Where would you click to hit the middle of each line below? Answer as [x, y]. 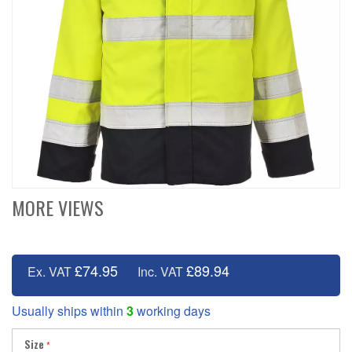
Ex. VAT [49, 272]
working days [172, 311]
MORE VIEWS [58, 208]
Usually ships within [69, 311]
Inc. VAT [160, 272]
